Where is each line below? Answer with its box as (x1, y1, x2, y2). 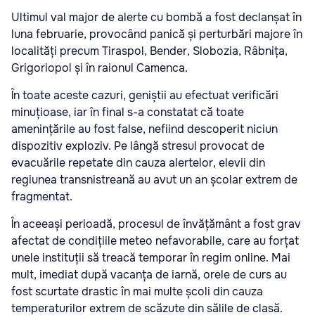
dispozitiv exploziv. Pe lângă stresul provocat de (11, 139, 264, 154)
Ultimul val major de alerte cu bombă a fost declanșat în (11, 10, 302, 25)
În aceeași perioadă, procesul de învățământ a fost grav (11, 217, 301, 232)
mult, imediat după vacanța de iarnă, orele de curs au (11, 267, 287, 283)
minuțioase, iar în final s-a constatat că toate (11, 105, 244, 120)
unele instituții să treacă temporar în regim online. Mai (11, 250, 290, 266)
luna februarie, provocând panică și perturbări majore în (11, 27, 302, 42)
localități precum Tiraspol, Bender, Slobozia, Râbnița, (11, 44, 288, 59)
